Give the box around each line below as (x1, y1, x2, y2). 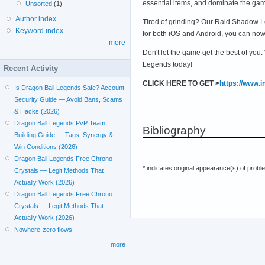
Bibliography (143, 124, 206, 137)
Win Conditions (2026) (14, 143, 78, 150)
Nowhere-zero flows (14, 226, 73, 233)
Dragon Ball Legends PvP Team (14, 119, 106, 127)
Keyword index (15, 27, 63, 35)
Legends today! (143, 60, 192, 69)
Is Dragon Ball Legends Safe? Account (14, 84, 125, 91)
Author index (15, 15, 56, 23)
